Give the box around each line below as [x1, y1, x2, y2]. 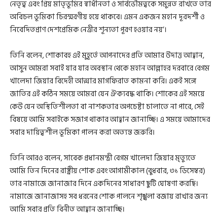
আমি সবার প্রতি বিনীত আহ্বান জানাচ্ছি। [10, 203, 125, 216]
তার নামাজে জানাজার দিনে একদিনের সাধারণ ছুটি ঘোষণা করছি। [10, 177, 198, 190]
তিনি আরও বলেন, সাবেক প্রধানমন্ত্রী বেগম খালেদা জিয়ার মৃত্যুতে [10, 151, 196, 164]
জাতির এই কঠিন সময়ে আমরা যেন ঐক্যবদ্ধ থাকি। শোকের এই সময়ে [10, 87, 205, 100]
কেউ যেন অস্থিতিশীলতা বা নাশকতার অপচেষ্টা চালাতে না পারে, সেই [10, 100, 204, 113]
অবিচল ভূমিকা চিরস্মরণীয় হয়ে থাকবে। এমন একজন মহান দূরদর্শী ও [10, 10, 205, 23]
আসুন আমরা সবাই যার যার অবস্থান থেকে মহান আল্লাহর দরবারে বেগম [10, 62, 210, 74]
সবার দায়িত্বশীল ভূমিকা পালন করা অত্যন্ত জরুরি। [10, 126, 155, 139]
